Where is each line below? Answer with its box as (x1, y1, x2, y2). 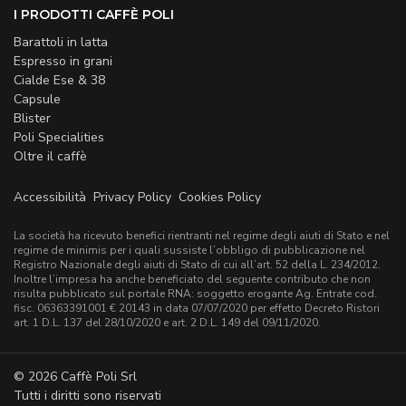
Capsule (14, 91, 61, 108)
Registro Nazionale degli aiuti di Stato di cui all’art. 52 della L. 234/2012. (14, 257, 381, 272)
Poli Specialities (14, 129, 104, 146)
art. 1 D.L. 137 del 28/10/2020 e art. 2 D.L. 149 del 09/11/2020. (14, 315, 321, 330)
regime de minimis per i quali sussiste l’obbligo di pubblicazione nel (14, 243, 365, 257)
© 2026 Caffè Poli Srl (14, 368, 137, 385)
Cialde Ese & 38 (14, 72, 105, 89)
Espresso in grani (14, 53, 112, 70)
